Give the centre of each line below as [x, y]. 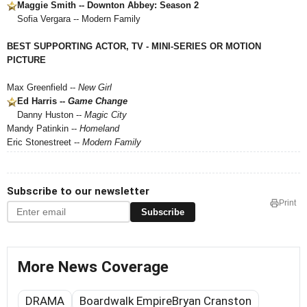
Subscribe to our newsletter [78, 191]
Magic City [106, 115]
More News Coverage [93, 267]
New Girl [95, 87]
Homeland [99, 128]
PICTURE [26, 60]
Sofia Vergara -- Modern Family [79, 19]
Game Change [98, 101]
